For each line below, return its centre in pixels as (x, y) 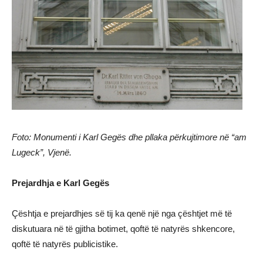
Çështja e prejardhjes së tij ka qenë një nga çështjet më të (122, 213)
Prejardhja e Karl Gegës (60, 183)
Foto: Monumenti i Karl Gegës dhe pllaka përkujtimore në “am (129, 137)
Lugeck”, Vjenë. (42, 152)
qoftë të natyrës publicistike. (65, 244)
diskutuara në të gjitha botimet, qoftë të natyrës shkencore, (123, 228)
